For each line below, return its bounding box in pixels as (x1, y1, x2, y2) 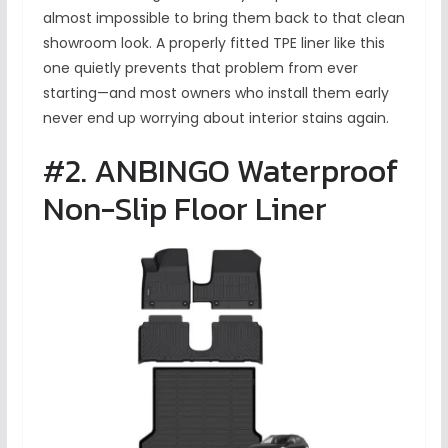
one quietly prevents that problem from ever (42, 58, 358, 79)
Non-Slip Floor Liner (42, 185, 327, 234)
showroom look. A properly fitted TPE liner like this (42, 33, 385, 54)
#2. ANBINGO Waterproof (42, 147, 398, 196)
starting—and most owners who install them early (42, 83, 389, 104)
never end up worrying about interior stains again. (42, 108, 389, 129)
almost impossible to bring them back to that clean (42, 8, 405, 29)
